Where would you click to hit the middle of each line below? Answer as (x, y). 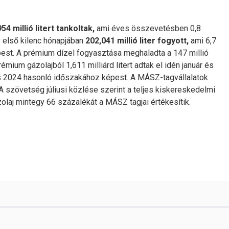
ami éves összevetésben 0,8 (148, 28)
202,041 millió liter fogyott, (137, 41)
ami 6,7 (202, 41)
